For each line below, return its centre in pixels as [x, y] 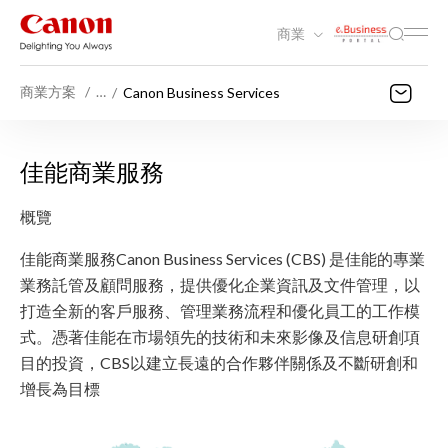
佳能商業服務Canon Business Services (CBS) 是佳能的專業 [222, 258]
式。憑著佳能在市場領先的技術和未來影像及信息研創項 [220, 336]
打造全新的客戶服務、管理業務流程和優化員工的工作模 [220, 310]
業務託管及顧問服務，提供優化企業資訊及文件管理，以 [220, 284]
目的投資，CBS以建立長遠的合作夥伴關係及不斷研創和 [219, 362]
